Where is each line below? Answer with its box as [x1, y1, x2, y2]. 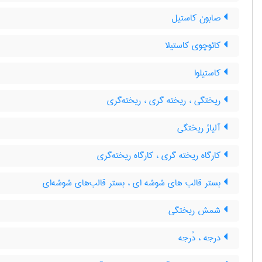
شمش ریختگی [168, 202, 223, 219]
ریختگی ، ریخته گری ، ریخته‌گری [107, 92, 223, 109]
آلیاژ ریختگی [177, 120, 223, 136]
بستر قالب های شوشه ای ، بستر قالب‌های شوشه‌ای [43, 175, 223, 191]
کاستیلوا [194, 65, 223, 81]
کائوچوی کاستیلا [166, 37, 223, 54]
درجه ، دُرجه [178, 230, 223, 246]
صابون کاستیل [172, 10, 223, 26]
